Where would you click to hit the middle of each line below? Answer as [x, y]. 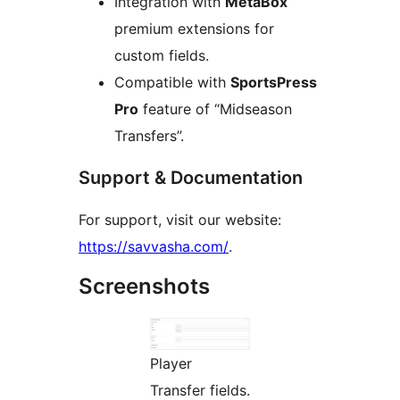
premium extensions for [194, 29]
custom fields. [162, 56]
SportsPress [274, 83]
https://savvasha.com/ [154, 247]
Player [171, 364]
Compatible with [172, 83]
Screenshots [144, 287]
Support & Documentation [191, 178]
